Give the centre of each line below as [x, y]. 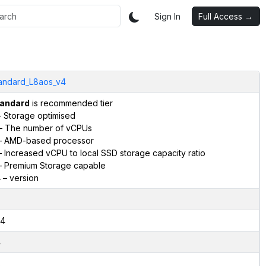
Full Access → [226, 16]
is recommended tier [71, 103]
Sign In [167, 16]
